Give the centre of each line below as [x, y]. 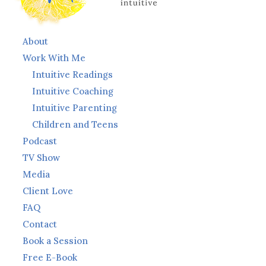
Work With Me [54, 58]
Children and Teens [75, 124]
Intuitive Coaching [73, 91]
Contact [40, 224]
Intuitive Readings [73, 75]
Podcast [40, 141]
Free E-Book [50, 257]
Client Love [48, 191]
